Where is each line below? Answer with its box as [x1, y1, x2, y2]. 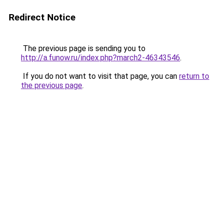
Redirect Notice [9, 12, 75, 23]
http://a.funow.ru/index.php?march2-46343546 [21, 53, 180, 62]
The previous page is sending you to [21, 44, 145, 53]
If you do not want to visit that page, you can [21, 72, 179, 81]
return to [179, 72, 209, 81]
